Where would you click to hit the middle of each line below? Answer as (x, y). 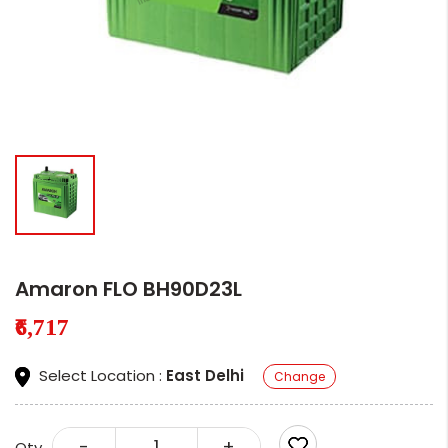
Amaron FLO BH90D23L (128, 289)
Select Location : (100, 375)
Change (299, 377)
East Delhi (205, 375)
